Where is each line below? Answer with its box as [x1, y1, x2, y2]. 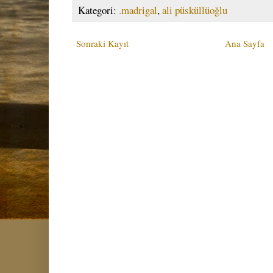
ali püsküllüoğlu [162, 2, 227, 17]
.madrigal [119, 2, 157, 17]
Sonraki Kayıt [76, 37, 129, 49]
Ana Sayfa [225, 37, 264, 49]
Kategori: [78, 2, 119, 17]
